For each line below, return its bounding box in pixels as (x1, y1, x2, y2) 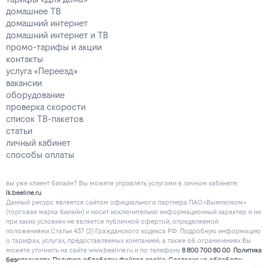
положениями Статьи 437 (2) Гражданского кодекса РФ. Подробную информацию (6, 227, 261, 236)
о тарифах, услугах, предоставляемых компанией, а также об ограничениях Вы (6, 237, 251, 245)
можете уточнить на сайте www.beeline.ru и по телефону (6, 246, 182, 255)
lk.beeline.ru (6, 189, 41, 197)
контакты (6, 54, 43, 65)
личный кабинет (6, 138, 71, 148)
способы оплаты (6, 150, 74, 160)
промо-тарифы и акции (6, 42, 102, 53)
